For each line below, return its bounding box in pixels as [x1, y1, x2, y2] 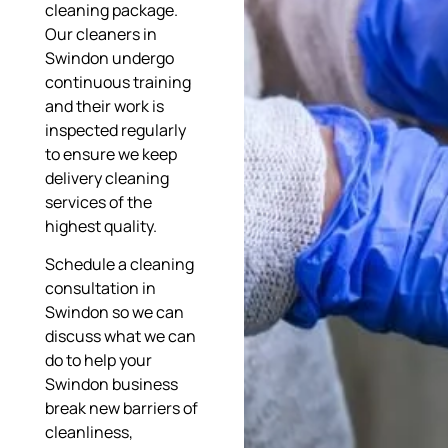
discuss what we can [44, 325, 196, 348]
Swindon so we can [44, 301, 184, 324]
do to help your [44, 349, 152, 372]
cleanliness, [44, 421, 133, 444]
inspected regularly [44, 118, 186, 141]
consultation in [44, 277, 156, 300]
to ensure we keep [44, 142, 177, 165]
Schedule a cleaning [44, 253, 194, 276]
